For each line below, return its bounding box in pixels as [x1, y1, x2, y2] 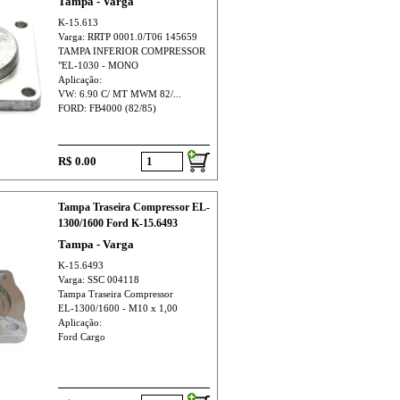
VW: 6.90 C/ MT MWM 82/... [57, 89, 181, 99]
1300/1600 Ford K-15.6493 [57, 217, 178, 229]
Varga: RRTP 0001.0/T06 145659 [57, 32, 197, 42]
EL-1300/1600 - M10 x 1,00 [57, 304, 178, 313]
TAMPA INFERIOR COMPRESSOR [57, 46, 205, 56]
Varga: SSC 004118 [57, 275, 139, 285]
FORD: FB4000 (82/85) [57, 104, 156, 113]
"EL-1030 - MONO [57, 61, 138, 71]
